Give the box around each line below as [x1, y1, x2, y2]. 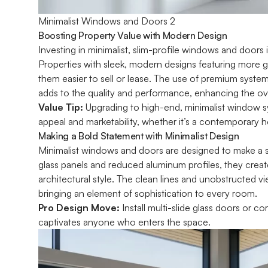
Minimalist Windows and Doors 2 [38, 14, 175, 27]
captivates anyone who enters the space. [38, 215, 211, 228]
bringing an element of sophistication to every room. [38, 187, 257, 199]
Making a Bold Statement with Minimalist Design [38, 129, 239, 142]
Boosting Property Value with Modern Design [38, 29, 227, 41]
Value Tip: [38, 100, 83, 113]
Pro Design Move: [38, 201, 120, 214]
